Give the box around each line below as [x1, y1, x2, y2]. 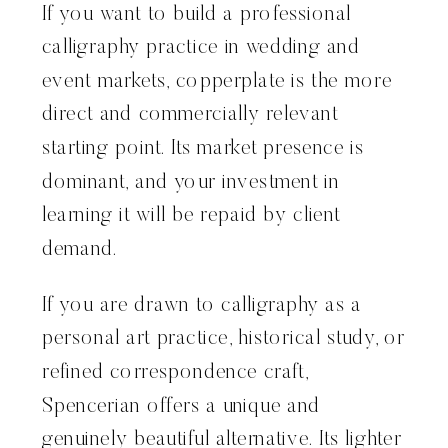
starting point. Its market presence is [42, 138, 365, 160]
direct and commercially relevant [42, 105, 338, 126]
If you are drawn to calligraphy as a [42, 295, 362, 317]
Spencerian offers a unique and [42, 396, 320, 418]
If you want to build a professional [42, 4, 352, 26]
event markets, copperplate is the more [42, 71, 393, 93]
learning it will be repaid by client [42, 205, 341, 227]
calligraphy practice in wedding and [42, 37, 360, 59]
